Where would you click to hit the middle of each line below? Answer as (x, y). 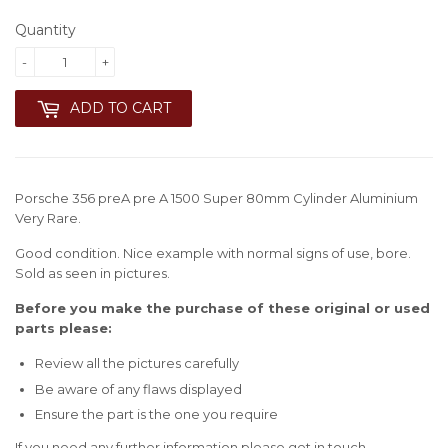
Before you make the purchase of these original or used (222, 308)
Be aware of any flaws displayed (138, 388)
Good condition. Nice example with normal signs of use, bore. (214, 253)
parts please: (63, 328)
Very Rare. (48, 218)
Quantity (45, 30)
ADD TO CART (120, 108)
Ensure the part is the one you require (156, 413)
